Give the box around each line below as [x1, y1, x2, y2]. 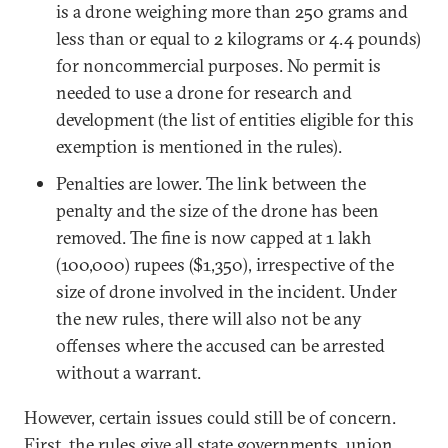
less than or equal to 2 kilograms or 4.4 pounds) [56, 27, 421, 50]
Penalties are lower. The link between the [56, 172, 366, 195]
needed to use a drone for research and [56, 81, 352, 104]
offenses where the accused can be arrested [56, 334, 385, 357]
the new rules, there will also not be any [56, 307, 362, 330]
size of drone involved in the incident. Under [56, 280, 397, 303]
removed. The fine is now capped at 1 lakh [56, 226, 372, 249]
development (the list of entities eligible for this [56, 108, 414, 131]
